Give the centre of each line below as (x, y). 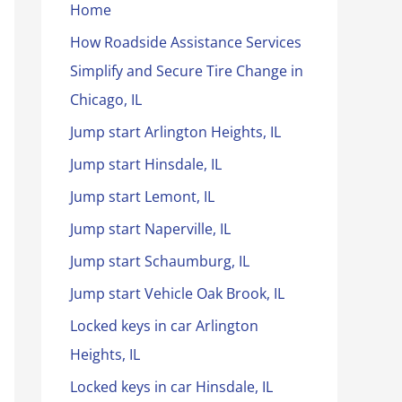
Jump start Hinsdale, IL (146, 164)
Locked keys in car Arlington (164, 326)
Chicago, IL (106, 100)
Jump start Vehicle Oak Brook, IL (177, 293)
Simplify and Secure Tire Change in (187, 71)
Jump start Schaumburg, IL (160, 261)
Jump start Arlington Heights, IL (175, 132)
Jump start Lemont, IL (142, 197)
